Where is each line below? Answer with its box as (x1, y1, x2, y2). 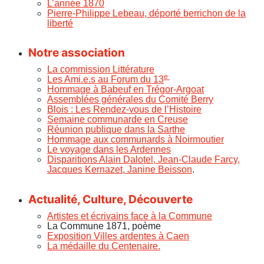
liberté (47, 18, 73, 28)
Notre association (28, 45, 125, 60)
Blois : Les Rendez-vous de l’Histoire (47, 104, 202, 115)
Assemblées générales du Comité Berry (47, 94, 213, 105)
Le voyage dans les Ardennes (47, 144, 171, 155)
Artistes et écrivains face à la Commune (47, 210, 212, 221)
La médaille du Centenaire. (47, 240, 160, 251)
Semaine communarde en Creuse (47, 114, 188, 125)
